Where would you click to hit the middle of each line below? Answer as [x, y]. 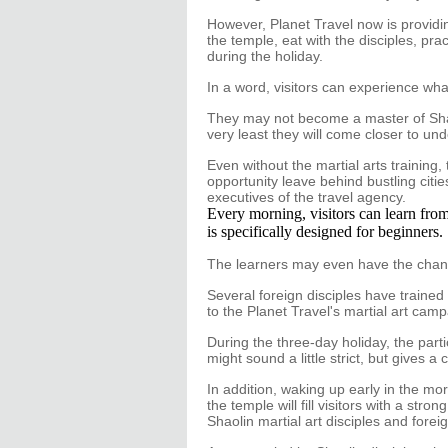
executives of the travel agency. [306, 197]
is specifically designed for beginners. [325, 231]
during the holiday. [265, 56]
